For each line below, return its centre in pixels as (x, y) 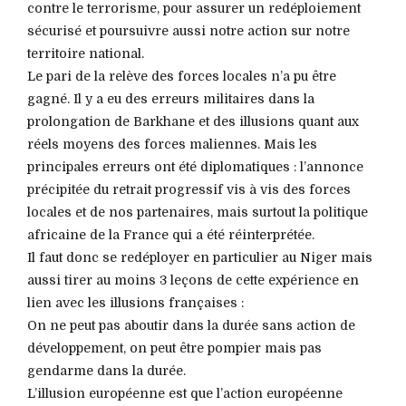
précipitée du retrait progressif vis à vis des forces (189, 189)
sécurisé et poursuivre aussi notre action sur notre (188, 30)
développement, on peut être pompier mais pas (174, 348)
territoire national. (86, 53)
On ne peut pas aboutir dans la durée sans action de (191, 325)
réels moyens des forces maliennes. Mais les (172, 144)
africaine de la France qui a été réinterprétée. (171, 234)
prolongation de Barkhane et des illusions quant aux (193, 121)
